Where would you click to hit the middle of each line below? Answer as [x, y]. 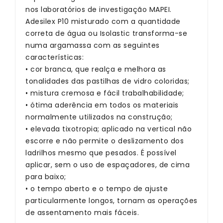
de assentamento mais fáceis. [82, 213]
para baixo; [46, 177]
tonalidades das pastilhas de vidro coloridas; [108, 81]
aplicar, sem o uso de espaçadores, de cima [108, 165]
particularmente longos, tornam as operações [111, 201]
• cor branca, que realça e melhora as [96, 69]
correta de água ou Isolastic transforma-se [106, 33]
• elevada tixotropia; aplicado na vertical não [109, 129]
